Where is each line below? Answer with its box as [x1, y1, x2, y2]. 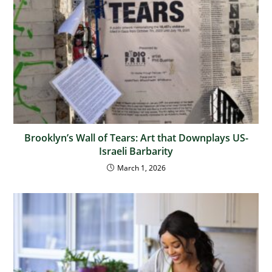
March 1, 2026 [117, 162, 166, 173]
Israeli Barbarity [99, 144, 173, 158]
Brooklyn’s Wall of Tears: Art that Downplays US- [24, 131, 248, 144]
